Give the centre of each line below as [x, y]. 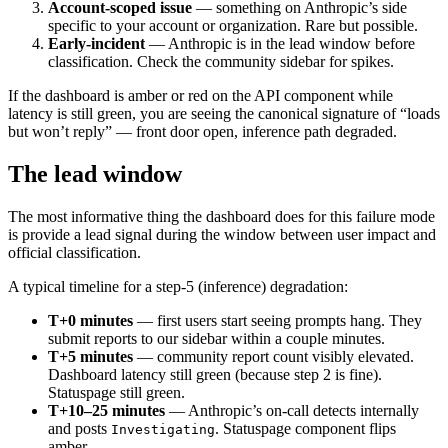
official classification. [74, 252]
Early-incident [96, 43]
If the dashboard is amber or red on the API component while [200, 95]
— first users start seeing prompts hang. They [277, 320]
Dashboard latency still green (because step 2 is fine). [215, 374]
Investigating [163, 429]
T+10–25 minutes [106, 410]
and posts [79, 428]
